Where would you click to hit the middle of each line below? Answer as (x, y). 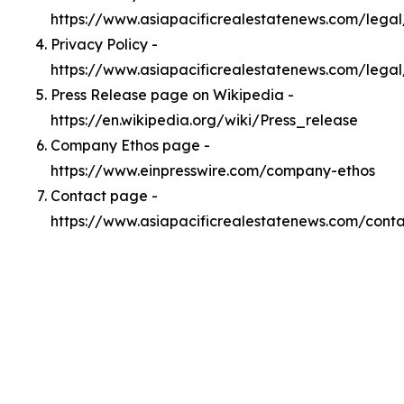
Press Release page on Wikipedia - (172, 95)
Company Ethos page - (130, 145)
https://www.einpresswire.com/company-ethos (213, 170)
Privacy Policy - (104, 44)
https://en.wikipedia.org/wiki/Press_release (204, 120)
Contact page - (104, 196)
